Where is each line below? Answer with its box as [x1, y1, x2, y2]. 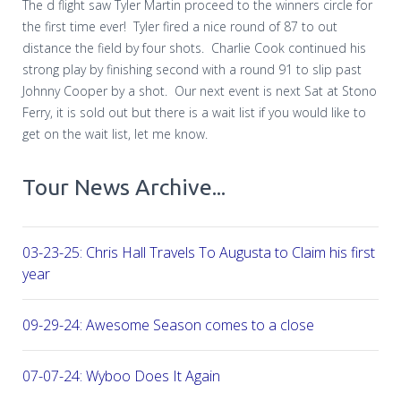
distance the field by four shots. [22, 38, 204, 56]
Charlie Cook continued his [211, 38, 366, 56]
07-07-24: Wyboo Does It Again [22, 365, 220, 386]
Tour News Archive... [22, 174, 226, 200]
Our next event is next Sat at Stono [175, 81, 377, 99]
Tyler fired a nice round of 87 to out [133, 17, 337, 35]
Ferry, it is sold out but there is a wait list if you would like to [22, 103, 366, 121]
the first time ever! [22, 17, 126, 35]
